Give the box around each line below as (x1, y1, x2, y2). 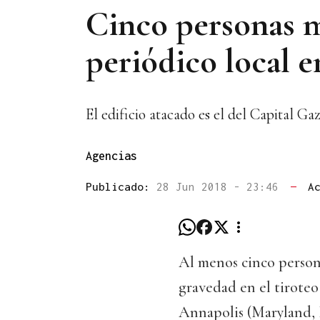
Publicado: (86, 180, 156, 194)
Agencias (86, 149, 137, 163)
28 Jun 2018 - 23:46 (156, 180, 285, 194)
